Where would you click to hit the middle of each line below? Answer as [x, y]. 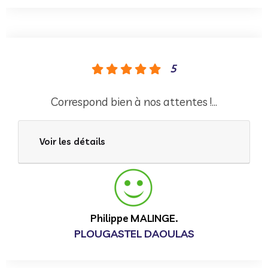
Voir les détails [72, 141]
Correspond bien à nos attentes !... [134, 101]
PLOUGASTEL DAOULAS [134, 233]
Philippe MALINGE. [134, 218]
